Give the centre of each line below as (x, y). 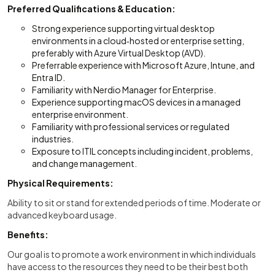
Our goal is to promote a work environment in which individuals (132, 254)
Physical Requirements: (60, 183)
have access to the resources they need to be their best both (128, 266)
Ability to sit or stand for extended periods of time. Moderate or (134, 203)
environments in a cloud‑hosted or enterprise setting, (138, 41)
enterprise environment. (80, 114)
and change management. (84, 163)
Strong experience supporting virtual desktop (123, 28)
